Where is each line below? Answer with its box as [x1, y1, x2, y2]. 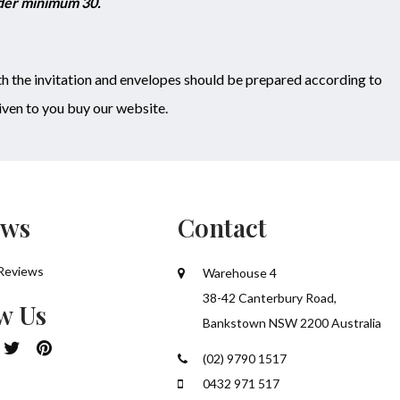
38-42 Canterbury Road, [200, 290, 337, 306]
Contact [178, 211, 268, 245]
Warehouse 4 [200, 265, 278, 281]
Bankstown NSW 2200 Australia [200, 315, 382, 331]
